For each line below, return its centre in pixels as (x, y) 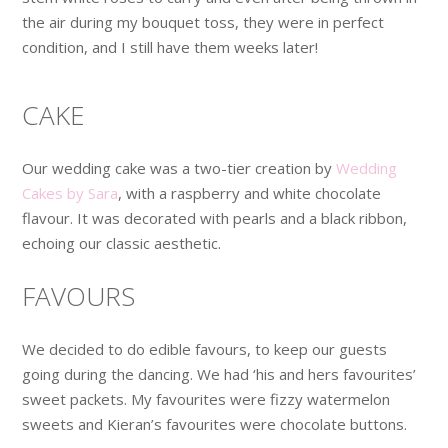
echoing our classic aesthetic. (122, 242)
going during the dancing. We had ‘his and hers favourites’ (219, 373)
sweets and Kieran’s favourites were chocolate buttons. (215, 423)
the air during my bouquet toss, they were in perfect (203, 21)
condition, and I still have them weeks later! (170, 46)
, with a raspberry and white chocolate (250, 192)
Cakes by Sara (70, 192)
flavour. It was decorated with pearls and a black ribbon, (215, 217)
